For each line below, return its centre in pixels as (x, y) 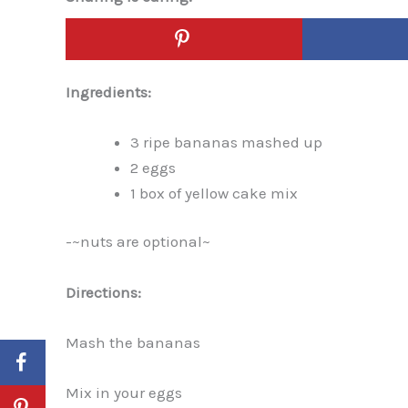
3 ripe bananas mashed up (226, 142)
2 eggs (153, 167)
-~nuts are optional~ (138, 242)
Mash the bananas (133, 342)
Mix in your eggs (124, 392)
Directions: (103, 292)
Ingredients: (108, 92)
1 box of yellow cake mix (214, 193)
